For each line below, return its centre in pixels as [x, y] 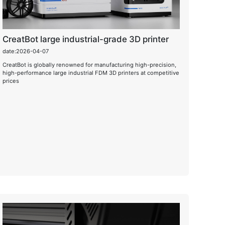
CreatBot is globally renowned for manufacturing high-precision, [89, 65]
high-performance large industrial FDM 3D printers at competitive [91, 73]
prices [11, 81]
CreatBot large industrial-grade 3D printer [85, 39]
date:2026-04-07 [25, 51]
